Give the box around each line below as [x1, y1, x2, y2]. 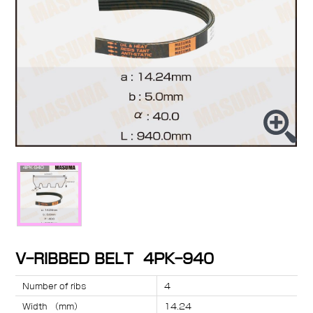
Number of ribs [22, 282, 87, 291]
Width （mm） [22, 302, 83, 311]
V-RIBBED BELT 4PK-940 [15, 252, 219, 266]
